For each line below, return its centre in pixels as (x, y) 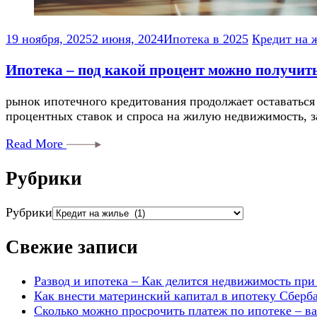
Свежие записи (72, 247)
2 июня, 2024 (128, 39)
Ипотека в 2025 (206, 39)
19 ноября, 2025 (49, 39)
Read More (36, 144)
